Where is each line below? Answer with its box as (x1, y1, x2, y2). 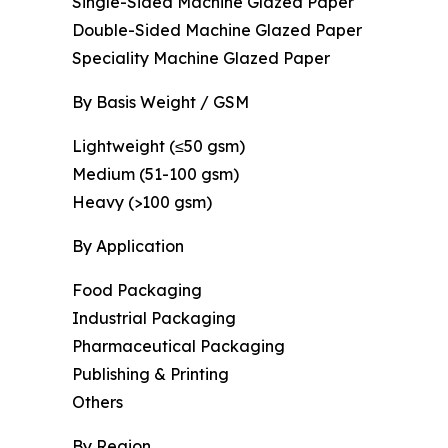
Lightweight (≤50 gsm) (72, 135, 245, 156)
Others (72, 391, 123, 412)
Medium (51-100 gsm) (72, 163, 239, 184)
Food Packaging (72, 279, 202, 300)
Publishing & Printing (72, 363, 229, 384)
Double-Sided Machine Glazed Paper (72, 19, 362, 40)
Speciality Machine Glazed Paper (72, 47, 330, 68)
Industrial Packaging (72, 307, 236, 328)
